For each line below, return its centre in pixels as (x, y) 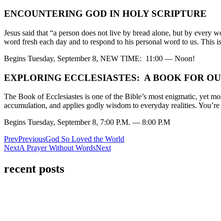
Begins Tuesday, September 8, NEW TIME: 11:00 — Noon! (99, 58)
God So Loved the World (85, 139)
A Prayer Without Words (57, 148)
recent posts (34, 169)
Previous (32, 139)
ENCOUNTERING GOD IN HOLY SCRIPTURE (105, 14)
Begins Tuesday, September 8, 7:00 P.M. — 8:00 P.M (87, 122)
